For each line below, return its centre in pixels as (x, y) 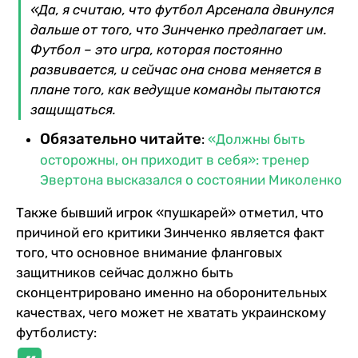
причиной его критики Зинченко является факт (170, 232)
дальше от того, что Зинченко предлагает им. (179, 29)
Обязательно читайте (121, 139)
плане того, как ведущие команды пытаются (175, 89)
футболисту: (56, 332)
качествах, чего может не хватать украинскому (171, 312)
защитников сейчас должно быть (125, 272)
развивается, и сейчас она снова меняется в (176, 69)
